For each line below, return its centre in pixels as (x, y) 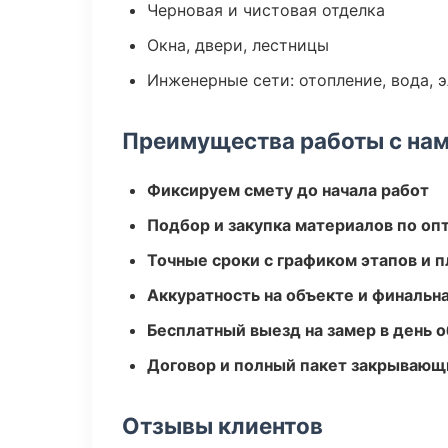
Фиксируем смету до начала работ (288, 190)
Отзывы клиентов (222, 425)
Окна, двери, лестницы (238, 45)
